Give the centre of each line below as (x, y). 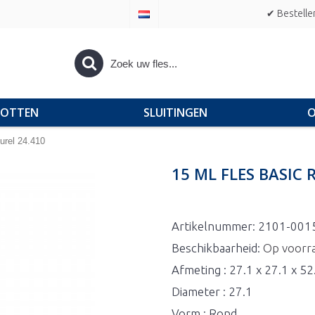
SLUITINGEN (175, 112)
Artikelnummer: (215, 226)
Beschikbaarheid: (217, 248)
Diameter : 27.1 (212, 291)
